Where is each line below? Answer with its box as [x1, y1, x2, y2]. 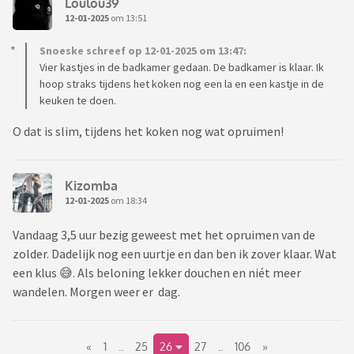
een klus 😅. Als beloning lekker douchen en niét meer [13, 265, 301, 281]
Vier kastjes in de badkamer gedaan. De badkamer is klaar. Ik [40, 60, 324, 75]
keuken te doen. [40, 93, 116, 108]
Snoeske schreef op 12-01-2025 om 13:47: [40, 43, 247, 58]
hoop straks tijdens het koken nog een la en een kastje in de [40, 77, 324, 92]
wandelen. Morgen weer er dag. [13, 284, 180, 300]
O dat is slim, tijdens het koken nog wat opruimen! [13, 123, 284, 140]
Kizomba [65, 177, 118, 194]
